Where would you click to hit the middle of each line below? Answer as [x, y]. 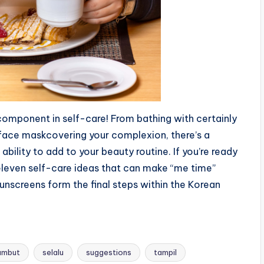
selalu [53, 252]
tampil [165, 252]
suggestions [109, 252]
